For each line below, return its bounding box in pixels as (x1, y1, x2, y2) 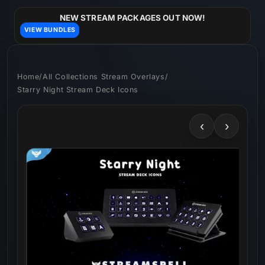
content (17, 12, 54, 24)
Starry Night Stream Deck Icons (17, 85, 138, 94)
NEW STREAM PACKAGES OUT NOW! (59, 13, 206, 23)
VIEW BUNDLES (24, 26, 76, 34)
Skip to (17, 2, 50, 14)
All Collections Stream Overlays (43, 72, 165, 81)
